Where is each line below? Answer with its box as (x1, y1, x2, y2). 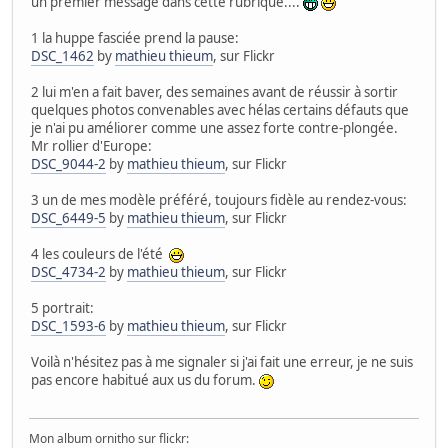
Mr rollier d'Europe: (31, 136, 152, 155)
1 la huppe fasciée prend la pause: (31, 28, 239, 47)
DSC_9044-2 (31, 154, 106, 173)
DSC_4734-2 (31, 262, 106, 281)
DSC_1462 (31, 46, 94, 65)
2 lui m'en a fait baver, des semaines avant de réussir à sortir (31, 82, 398, 101)
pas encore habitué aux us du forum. (31, 370, 259, 389)
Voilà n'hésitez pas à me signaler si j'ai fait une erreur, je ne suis (31, 352, 413, 371)
